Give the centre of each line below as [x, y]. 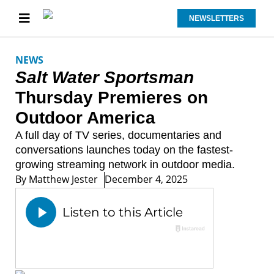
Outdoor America [85, 118]
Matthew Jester [62, 179]
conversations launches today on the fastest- [124, 150]
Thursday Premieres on [112, 98]
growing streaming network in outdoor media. [125, 165]
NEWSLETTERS [216, 18]
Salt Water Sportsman [105, 77]
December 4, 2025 [146, 179]
